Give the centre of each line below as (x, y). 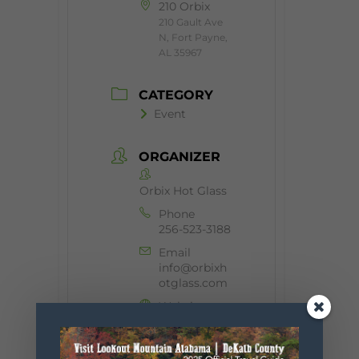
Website (182, 306)
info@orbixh (193, 267)
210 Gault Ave (191, 22)
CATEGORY (176, 95)
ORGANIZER (179, 156)
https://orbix (192, 321)
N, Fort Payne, (193, 38)
